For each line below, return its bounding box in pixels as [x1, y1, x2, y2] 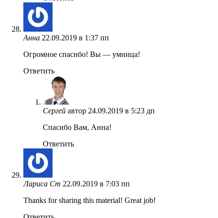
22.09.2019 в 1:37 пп [42, 33, 109, 42]
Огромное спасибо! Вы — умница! [23, 50, 140, 58]
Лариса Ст [23, 179, 61, 188]
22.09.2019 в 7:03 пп [63, 179, 130, 188]
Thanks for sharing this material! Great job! [23, 196, 156, 204]
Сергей [43, 106, 66, 115]
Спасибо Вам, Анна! [43, 123, 111, 131]
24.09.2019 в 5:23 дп [88, 106, 155, 115]
